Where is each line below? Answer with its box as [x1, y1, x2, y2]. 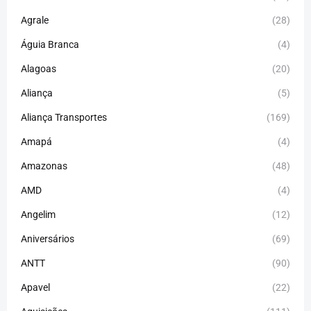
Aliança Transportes [21, 111, 107, 123]
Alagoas [21, 62, 56, 74]
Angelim [21, 208, 56, 220]
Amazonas [21, 160, 67, 171]
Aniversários [21, 233, 74, 244]
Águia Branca [21, 38, 79, 50]
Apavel [21, 281, 50, 293]
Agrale [21, 14, 49, 26]
